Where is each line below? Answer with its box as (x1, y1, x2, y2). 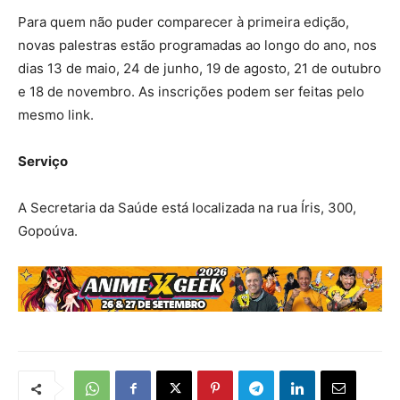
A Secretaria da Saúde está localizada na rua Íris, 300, (18, 199, 356, 217)
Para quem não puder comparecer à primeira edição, (18, 13, 349, 31)
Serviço (18, 153, 68, 171)
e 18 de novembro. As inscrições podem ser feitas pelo (18, 83, 364, 101)
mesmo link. (18, 106, 94, 124)
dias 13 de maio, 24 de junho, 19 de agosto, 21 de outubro (18, 60, 381, 78)
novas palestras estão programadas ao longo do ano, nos (18, 37, 377, 54)
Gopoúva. (18, 222, 78, 240)
